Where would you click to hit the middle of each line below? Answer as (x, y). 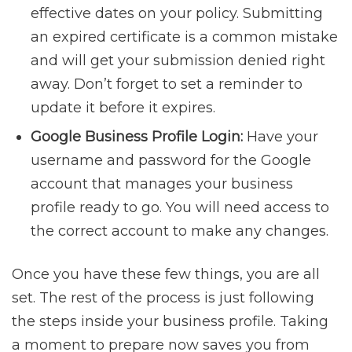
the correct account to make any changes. (180, 231)
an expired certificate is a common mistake (184, 37)
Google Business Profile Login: (137, 137)
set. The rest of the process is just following (163, 298)
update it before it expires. (123, 108)
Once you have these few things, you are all (166, 275)
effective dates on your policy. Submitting (177, 14)
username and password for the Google (171, 161)
